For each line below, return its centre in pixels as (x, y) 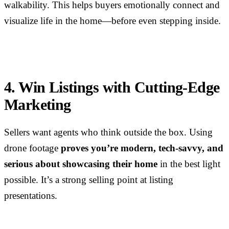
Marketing (38, 105)
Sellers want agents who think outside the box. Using (108, 132)
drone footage (32, 148)
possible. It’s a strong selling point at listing (89, 180)
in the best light (189, 164)
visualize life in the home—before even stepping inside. (112, 21)
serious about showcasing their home (81, 164)
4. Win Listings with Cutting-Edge (112, 88)
